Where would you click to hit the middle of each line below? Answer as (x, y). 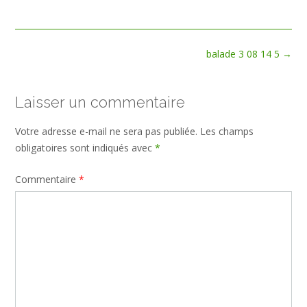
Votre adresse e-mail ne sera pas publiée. (106, 132)
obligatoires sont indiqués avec (85, 148)
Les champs (227, 132)
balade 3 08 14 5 (244, 53)
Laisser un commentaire (100, 102)
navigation (37, 67)
